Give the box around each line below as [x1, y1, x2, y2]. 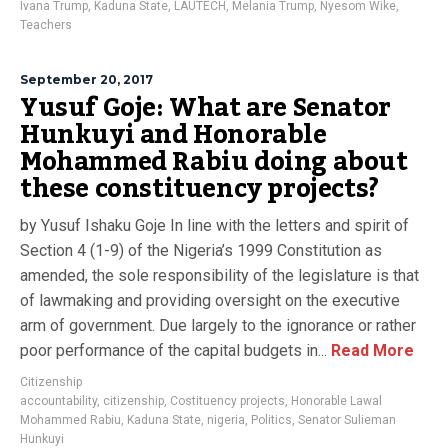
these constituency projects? [20, 164, 379, 215]
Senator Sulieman [298, 413, 396, 428]
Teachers [20, 18, 72, 33]
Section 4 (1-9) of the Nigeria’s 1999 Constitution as [20, 241, 382, 261]
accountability [20, 394, 97, 409]
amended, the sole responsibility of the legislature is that [20, 266, 419, 286]
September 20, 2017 [20, 72, 153, 88]
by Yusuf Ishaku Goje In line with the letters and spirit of [20, 216, 409, 236]
